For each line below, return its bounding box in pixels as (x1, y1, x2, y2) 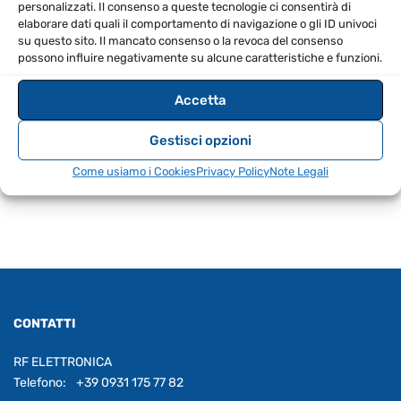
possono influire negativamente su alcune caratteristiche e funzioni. (18, 51, 382, 65)
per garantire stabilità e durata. (13, 4, 222, 21)
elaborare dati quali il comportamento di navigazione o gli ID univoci (18, 17, 377, 31)
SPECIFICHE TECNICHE (13, 44, 174, 62)
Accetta (175, 91, 226, 108)
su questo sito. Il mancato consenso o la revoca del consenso (18, 34, 343, 48)
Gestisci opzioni (149, 132, 252, 149)
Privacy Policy (196, 165, 269, 179)
